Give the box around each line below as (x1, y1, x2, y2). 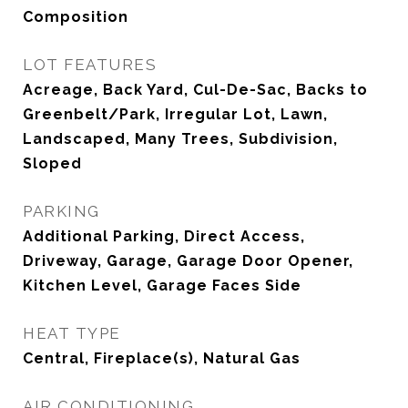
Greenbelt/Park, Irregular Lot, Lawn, (23, 106, 328, 123)
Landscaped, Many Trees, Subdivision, (23, 130, 338, 148)
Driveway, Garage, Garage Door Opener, (23, 252, 353, 270)
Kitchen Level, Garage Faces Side (23, 277, 301, 294)
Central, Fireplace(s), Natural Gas (23, 350, 301, 367)
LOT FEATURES (23, 56, 157, 74)
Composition (23, 8, 128, 25)
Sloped (23, 155, 82, 172)
